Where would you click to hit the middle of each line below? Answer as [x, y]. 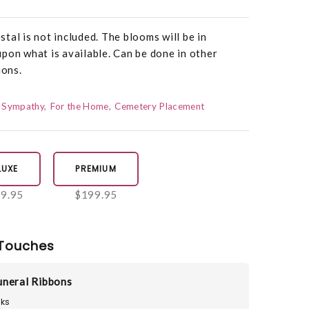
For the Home [79, 107]
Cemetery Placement [160, 107]
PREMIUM [96, 169]
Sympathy [23, 107]
